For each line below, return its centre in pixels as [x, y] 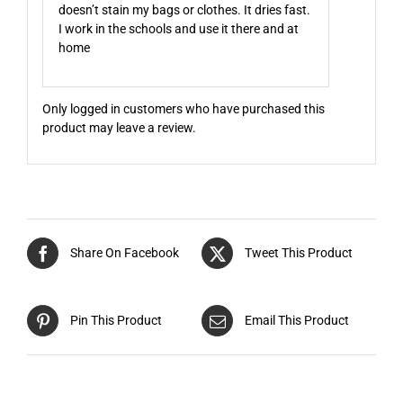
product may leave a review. [119, 127]
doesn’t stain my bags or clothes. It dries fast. [185, 10]
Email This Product [297, 321]
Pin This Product [116, 321]
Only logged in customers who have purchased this [183, 108]
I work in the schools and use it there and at [179, 29]
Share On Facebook [125, 253]
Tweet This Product [299, 253]
